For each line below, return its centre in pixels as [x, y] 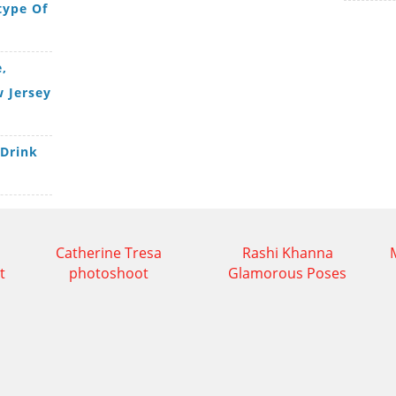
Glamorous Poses [287, 273]
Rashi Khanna [287, 252]
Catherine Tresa [109, 252]
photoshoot [109, 273]
